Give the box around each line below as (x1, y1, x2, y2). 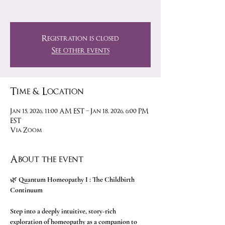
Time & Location (10, 86, 84, 97)
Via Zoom (10, 127, 42, 134)
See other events (51, 46, 109, 55)
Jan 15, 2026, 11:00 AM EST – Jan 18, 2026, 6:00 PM (10, 107, 149, 115)
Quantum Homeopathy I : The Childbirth (19, 175, 136, 184)
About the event (10, 154, 83, 165)
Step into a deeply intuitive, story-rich (10, 207, 118, 215)
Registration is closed (42, 34, 119, 43)
